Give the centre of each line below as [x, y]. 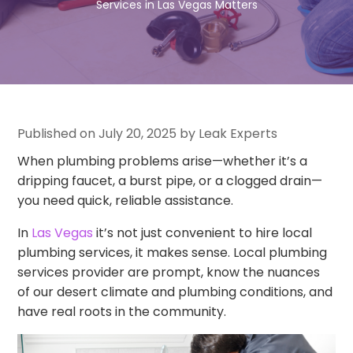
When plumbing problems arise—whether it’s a [163, 161]
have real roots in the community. [122, 311]
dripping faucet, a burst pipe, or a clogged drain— [170, 180]
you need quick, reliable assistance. [126, 200]
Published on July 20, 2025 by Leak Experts [148, 133]
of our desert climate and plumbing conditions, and [175, 292]
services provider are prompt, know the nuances [169, 272]
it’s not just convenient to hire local [203, 232]
